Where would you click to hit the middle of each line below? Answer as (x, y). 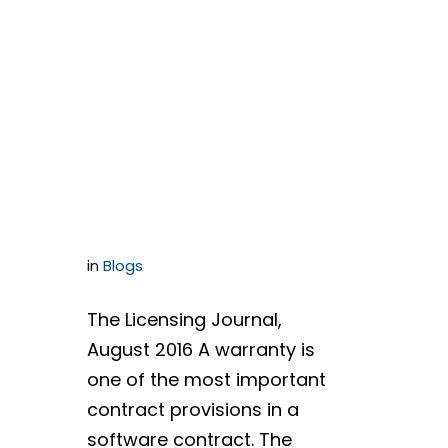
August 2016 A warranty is (201, 349)
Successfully (185, 42)
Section (144, 204)
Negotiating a (193, 96)
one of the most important (206, 379)
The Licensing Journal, (184, 319)
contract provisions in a (193, 409)
